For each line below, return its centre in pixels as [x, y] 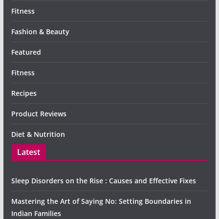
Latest [28, 152]
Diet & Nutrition [38, 134]
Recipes [24, 93]
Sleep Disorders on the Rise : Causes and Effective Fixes [103, 180]
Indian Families [36, 213]
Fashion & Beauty [40, 31]
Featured [26, 52]
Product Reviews [39, 113]
